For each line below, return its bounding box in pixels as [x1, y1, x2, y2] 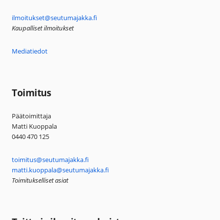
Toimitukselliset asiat [12, 175, 69, 185]
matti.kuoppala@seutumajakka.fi [12, 165, 110, 174]
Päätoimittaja [12, 111, 52, 121]
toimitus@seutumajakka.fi [12, 155, 89, 164]
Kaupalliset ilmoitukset [12, 24, 74, 33]
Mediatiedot [12, 46, 48, 55]
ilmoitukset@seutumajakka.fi [12, 13, 98, 23]
